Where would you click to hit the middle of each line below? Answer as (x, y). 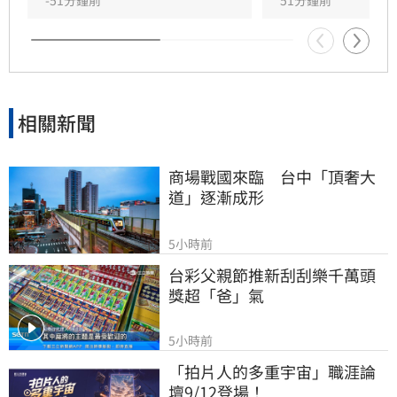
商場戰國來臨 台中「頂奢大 (272, 176)
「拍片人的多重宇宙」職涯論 (272, 371)
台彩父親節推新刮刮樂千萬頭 (272, 274)
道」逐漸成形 (216, 196)
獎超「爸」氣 (216, 295)
